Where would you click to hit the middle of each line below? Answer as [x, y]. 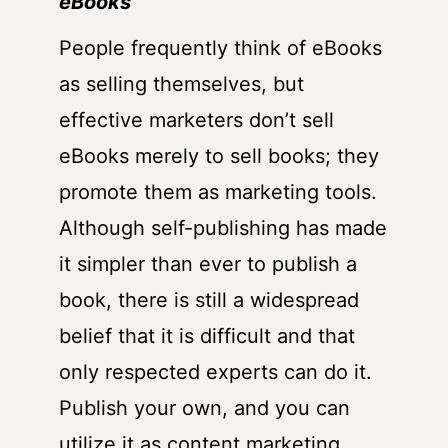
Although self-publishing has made [223, 227]
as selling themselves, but [181, 83]
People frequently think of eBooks [220, 47]
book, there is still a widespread [209, 299]
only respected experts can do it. [215, 371]
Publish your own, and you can [204, 407]
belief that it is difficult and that [207, 335]
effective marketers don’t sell [196, 119]
